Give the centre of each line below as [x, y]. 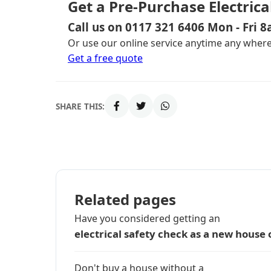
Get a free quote [105, 58]
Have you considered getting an [147, 218]
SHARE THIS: [80, 106]
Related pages [125, 199]
